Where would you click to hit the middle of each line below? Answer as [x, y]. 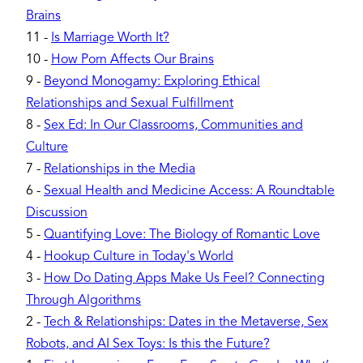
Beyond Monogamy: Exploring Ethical [152, 81]
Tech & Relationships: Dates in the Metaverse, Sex [186, 322]
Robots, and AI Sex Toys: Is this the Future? [148, 344]
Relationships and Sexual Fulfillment [130, 103]
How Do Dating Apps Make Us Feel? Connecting [184, 278]
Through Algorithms [83, 300]
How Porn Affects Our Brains [132, 60]
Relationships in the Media [120, 169]
